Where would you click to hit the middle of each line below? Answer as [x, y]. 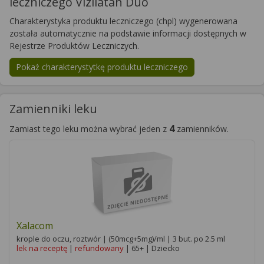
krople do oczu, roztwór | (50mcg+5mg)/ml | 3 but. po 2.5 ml [121, 239]
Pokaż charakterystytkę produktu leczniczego [102, 67]
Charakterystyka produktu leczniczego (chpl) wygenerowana [123, 21]
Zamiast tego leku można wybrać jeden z [89, 129]
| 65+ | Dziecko [152, 248]
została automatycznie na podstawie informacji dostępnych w [128, 33]
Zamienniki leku [53, 109]
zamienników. [202, 129]
